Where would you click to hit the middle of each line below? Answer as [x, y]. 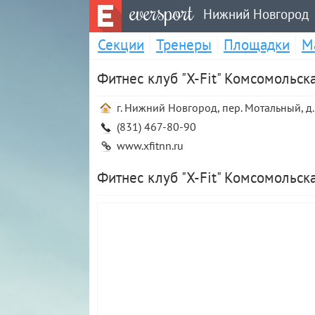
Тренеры [184, 45]
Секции [121, 45]
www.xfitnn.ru [150, 146]
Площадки [257, 45]
